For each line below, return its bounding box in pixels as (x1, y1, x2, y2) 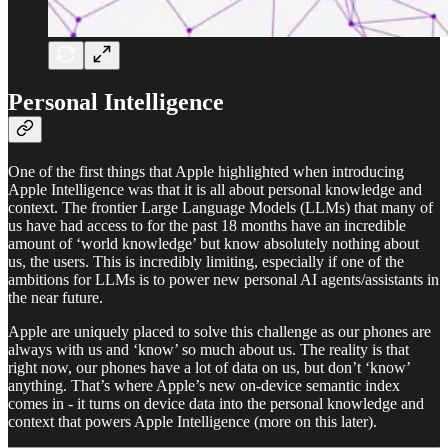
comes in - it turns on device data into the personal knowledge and (8, 395, 424, 413)
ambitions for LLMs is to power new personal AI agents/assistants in (8, 271, 439, 289)
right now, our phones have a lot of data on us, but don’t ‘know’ (8, 359, 410, 377)
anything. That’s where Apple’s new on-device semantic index (8, 377, 400, 395)
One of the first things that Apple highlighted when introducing (8, 163, 404, 181)
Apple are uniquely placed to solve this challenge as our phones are (8, 323, 431, 341)
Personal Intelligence (8, 89, 224, 116)
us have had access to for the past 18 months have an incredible (8, 217, 406, 235)
